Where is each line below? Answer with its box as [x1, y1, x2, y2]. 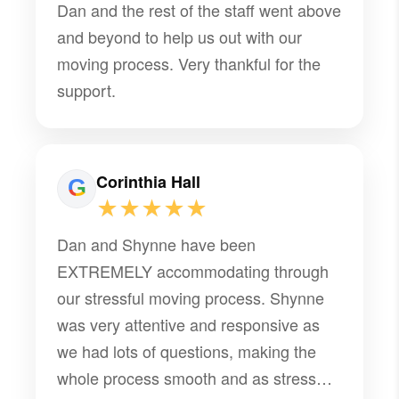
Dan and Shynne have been [57, 232, 256, 256]
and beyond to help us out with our [57, 24, 303, 48]
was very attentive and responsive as [57, 312, 321, 336]
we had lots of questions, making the [57, 338, 317, 362]
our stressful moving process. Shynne [57, 285, 325, 309]
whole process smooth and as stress [57, 365, 317, 389]
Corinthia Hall [96, 169, 201, 193]
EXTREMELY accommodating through [57, 258, 330, 282]
